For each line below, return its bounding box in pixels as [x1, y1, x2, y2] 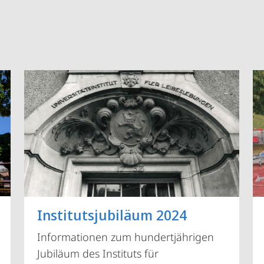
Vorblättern [152, 165, 207, 179]
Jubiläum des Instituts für [37, 246, 159, 260]
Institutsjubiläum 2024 [37, 204, 187, 225]
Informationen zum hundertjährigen [37, 229, 214, 244]
